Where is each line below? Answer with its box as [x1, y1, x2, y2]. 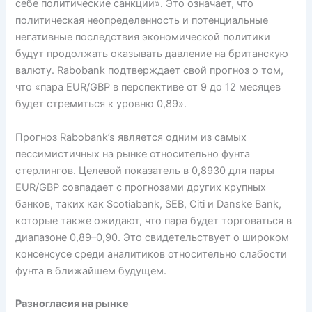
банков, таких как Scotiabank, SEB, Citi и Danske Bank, [15, 197, 282, 210]
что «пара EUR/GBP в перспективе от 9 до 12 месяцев [15, 81, 281, 94]
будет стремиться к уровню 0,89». [15, 97, 187, 111]
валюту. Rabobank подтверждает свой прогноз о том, [15, 64, 284, 77]
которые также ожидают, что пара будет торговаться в [15, 214, 292, 227]
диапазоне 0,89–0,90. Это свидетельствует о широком [15, 231, 290, 244]
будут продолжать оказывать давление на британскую [15, 47, 289, 61]
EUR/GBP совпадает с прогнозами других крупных [15, 180, 267, 194]
